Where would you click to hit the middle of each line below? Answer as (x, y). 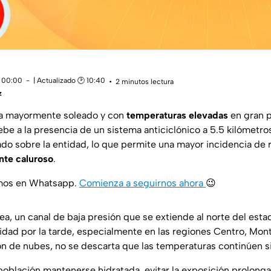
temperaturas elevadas (177, 116)
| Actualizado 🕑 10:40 (69, 81)
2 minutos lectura (145, 81)
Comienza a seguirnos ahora (141, 183)
